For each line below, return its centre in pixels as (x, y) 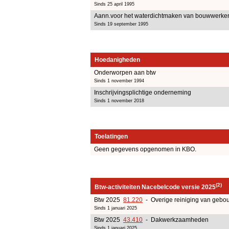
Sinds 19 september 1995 (121, 24)
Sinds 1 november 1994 (119, 81)
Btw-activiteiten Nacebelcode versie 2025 (155, 187)
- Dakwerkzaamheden (176, 220)
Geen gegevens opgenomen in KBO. (145, 149)
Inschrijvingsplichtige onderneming (143, 92)
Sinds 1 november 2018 (119, 100)
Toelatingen (111, 136)
